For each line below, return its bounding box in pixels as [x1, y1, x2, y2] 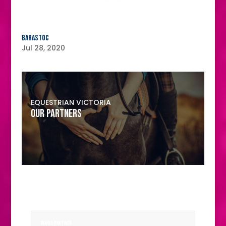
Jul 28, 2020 [21, 42, 65, 53]
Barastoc [21, 33, 49, 43]
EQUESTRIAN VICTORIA [30, 97, 111, 107]
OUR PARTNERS [30, 106, 82, 121]
